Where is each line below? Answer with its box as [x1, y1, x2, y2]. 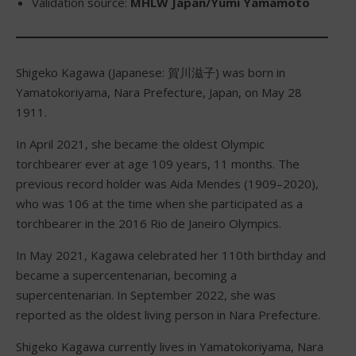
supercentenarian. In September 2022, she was [16, 286, 276, 303]
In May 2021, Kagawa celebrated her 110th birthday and [16, 246, 326, 263]
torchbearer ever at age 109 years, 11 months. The [16, 155, 300, 172]
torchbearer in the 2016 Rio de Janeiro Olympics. [16, 215, 281, 231]
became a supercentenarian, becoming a [16, 266, 237, 283]
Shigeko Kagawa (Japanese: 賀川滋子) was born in [16, 64, 285, 80]
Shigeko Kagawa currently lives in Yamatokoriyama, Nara [16, 338, 323, 354]
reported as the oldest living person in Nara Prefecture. [16, 306, 320, 323]
